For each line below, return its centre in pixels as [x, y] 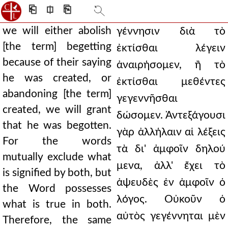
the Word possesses [57, 189]
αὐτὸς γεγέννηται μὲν [171, 216]
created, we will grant [57, 110]
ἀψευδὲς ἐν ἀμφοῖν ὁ [171, 182]
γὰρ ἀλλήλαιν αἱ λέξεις [171, 132]
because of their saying [57, 62]
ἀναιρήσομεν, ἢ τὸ [171, 65]
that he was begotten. [57, 125]
